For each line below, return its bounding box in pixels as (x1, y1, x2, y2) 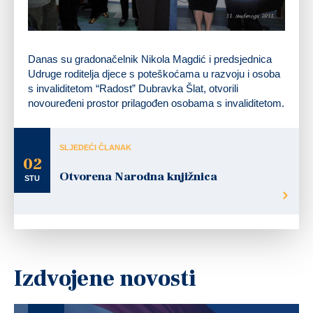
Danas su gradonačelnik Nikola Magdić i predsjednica (28, 53, 272, 66)
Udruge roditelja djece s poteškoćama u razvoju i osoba (28, 68, 280, 80)
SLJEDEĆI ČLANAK (59, 143, 131, 152)
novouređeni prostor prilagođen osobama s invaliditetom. (28, 97, 284, 110)
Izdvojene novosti (14, 264, 196, 294)
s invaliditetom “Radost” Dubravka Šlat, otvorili (28, 82, 238, 95)
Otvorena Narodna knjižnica (59, 169, 217, 185)
